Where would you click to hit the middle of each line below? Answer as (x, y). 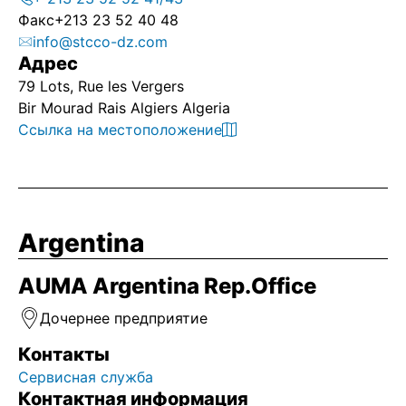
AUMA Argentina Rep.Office (167, 286)
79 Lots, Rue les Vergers (101, 86)
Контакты (64, 354)
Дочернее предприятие (124, 318)
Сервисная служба (88, 377)
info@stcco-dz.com (100, 42)
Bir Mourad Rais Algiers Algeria (124, 108)
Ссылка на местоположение (120, 130)
